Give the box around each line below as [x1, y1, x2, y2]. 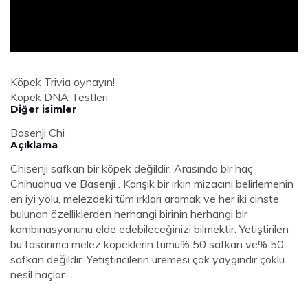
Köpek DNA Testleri [10, 90, 108, 104]
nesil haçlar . [10, 267, 69, 282]
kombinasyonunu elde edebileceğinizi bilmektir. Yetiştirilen [10, 222, 289, 236]
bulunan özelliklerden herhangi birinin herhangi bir [10, 207, 247, 221]
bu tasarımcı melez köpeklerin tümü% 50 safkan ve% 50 [10, 237, 284, 252]
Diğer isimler [10, 103, 76, 116]
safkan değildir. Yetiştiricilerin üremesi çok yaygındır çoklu [10, 252, 285, 267]
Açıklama [10, 139, 58, 152]
